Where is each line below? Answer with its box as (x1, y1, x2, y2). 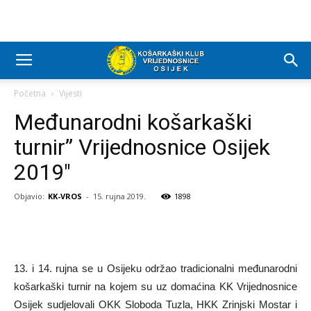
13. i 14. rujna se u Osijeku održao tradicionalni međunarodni (14, 262, 297, 274)
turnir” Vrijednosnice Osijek (14, 134, 270, 160)
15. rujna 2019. (93, 191, 146, 201)
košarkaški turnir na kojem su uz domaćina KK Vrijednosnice (14, 280, 297, 292)
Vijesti (59, 87, 82, 99)
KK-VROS (48, 191, 82, 201)
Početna (14, 87, 46, 99)
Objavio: (14, 191, 44, 201)
